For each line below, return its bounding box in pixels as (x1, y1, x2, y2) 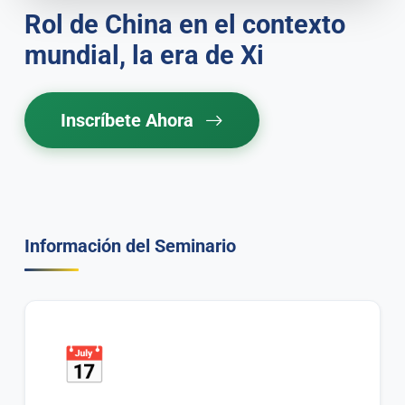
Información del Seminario (24, 235, 237, 258)
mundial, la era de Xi (24, 40, 265, 71)
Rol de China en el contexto (24, 9, 346, 41)
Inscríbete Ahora (61, 109, 199, 132)
